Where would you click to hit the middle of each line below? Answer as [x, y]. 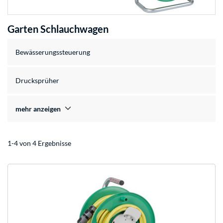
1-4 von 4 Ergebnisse [39, 143]
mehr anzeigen [38, 109]
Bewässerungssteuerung [53, 52]
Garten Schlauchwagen [58, 29]
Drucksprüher [37, 81]
